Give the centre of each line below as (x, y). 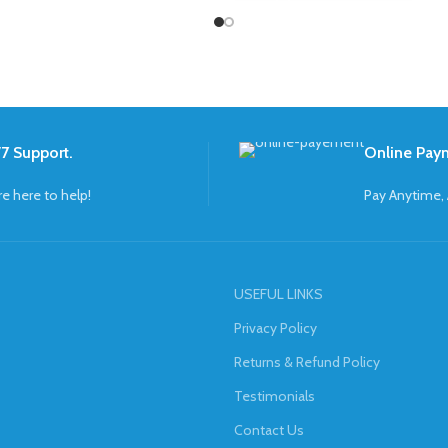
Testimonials (274, 396)
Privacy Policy (275, 328)
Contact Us (269, 430)
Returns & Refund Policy (307, 362)
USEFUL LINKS (278, 294)
